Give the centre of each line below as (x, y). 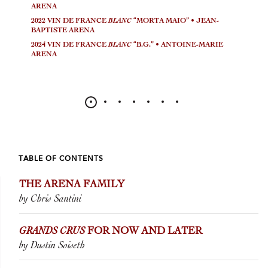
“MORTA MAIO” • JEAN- (175, 21)
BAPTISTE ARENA (63, 31)
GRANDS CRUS (52, 232)
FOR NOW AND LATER (144, 232)
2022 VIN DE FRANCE (70, 21)
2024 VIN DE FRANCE (70, 45)
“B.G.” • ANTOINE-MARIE (177, 45)
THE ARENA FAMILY (72, 185)
